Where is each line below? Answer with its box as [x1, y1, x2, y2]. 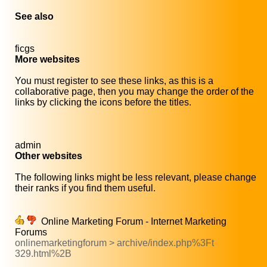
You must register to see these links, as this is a [15, 76, 213, 86]
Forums [15, 227, 47, 238]
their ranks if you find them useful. [15, 183, 156, 194]
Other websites [15, 151, 82, 162]
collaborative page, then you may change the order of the [15, 86, 254, 97]
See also [15, 11, 54, 22]
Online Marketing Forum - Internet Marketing [36, 216, 226, 227]
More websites [15, 54, 80, 65]
